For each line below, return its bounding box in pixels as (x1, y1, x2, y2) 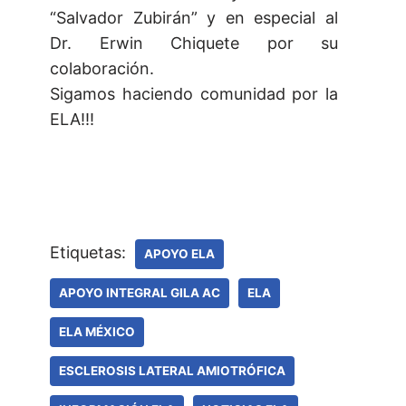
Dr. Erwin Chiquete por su (50, 34, 338, 53)
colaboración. (50, 59, 154, 79)
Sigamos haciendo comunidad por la (50, 84, 338, 104)
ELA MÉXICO (59, 324, 135, 340)
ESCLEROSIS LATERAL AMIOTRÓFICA (59, 363, 285, 379)
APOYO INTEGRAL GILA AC (59, 285, 220, 301)
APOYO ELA (144, 246, 215, 262)
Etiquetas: (50, 243, 126, 263)
